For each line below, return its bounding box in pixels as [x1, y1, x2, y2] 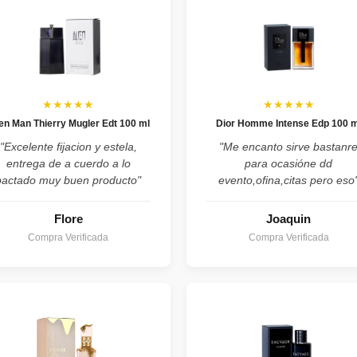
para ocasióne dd [245, 157, 333, 170]
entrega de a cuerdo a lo [6, 157, 131, 170]
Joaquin [266, 212, 312, 226]
